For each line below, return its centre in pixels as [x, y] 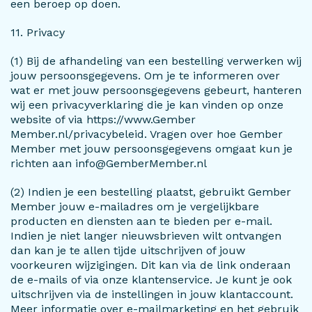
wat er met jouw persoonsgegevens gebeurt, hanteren [156, 90]
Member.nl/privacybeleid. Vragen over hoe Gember [147, 134]
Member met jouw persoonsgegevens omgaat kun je [151, 149]
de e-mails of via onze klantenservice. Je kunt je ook [151, 280]
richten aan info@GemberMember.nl [109, 163]
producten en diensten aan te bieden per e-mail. [141, 221]
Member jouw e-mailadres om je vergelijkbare [135, 206]
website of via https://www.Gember [103, 119]
